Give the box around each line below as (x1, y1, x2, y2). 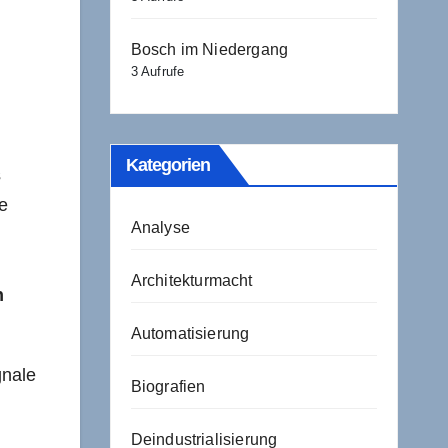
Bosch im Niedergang (130, 41, 289, 58)
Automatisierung (130, 325, 250, 342)
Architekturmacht (130, 272, 253, 289)
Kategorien (125, 155, 211, 175)
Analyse (130, 219, 190, 236)
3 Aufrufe (130, 64, 185, 79)
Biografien (130, 378, 206, 395)
